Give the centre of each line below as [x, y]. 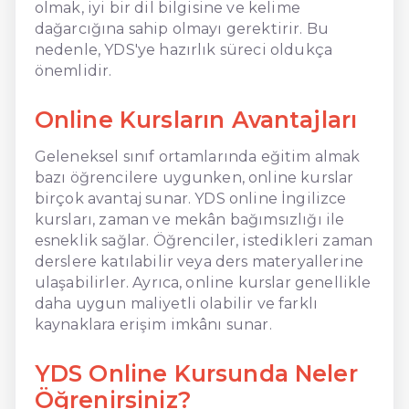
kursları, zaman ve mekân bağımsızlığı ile [189, 219]
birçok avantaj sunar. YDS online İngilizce [190, 198]
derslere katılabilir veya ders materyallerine [199, 261]
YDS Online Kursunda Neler [196, 373]
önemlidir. [73, 70]
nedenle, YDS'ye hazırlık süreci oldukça [184, 49]
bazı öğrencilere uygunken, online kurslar [194, 177]
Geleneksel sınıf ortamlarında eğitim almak [197, 156]
